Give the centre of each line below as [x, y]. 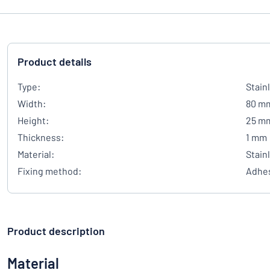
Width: [32, 103]
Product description [56, 231]
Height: [33, 120]
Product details [55, 61]
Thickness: [41, 137]
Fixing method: [49, 171]
